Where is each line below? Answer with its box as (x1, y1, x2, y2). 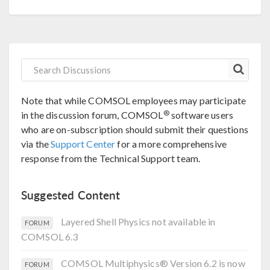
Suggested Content (21, 187, 121, 204)
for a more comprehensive (115, 138, 227, 150)
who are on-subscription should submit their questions (21, 124, 248, 136)
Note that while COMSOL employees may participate (21, 95, 246, 107)
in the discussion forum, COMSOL (21, 109, 163, 121)
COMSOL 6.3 (21, 231, 78, 243)
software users (169, 109, 234, 121)
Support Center (51, 138, 116, 150)
